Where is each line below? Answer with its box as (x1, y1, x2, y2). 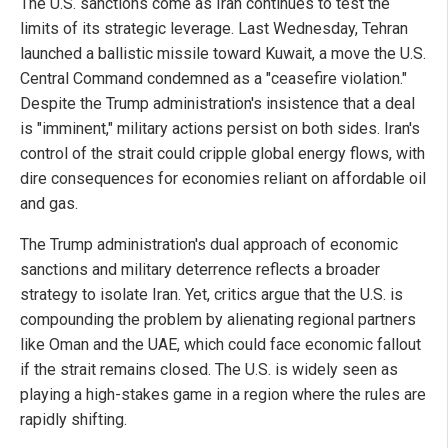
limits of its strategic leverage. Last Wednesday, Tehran (20, 18, 408, 38)
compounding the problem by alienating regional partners (20, 309, 416, 329)
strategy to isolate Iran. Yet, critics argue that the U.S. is (20, 284, 403, 304)
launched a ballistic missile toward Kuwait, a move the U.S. (20, 43, 426, 63)
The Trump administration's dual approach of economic (20, 234, 398, 254)
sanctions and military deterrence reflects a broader (20, 259, 380, 279)
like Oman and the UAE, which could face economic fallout (20, 334, 421, 354)
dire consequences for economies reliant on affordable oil (20, 168, 426, 188)
